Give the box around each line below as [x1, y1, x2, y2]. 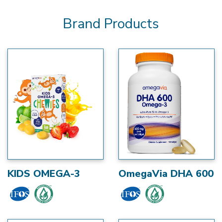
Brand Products [63, 14, 159, 33]
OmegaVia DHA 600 [118, 166, 214, 180]
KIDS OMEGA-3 [7, 166, 80, 180]
